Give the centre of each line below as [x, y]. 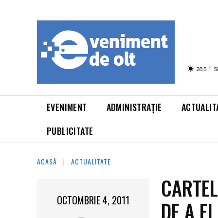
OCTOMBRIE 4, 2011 [93, 200]
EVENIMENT [67, 107]
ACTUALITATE [91, 161]
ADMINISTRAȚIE [134, 107]
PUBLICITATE [70, 131]
